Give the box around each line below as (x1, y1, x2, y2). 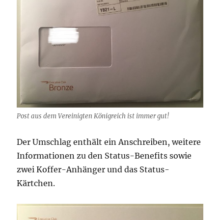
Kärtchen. (17, 178, 55, 188)
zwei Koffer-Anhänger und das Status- (17, 164, 170, 174)
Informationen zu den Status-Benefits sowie (17, 150, 192, 161)
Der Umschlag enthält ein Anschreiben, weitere (17, 137, 201, 147)
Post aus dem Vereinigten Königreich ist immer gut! (17, 111, 169, 120)
